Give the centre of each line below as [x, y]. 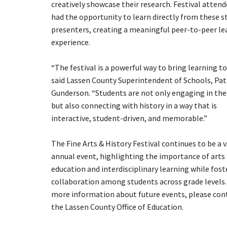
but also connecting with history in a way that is [134, 106]
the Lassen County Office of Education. [117, 207]
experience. [70, 42]
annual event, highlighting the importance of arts [138, 156]
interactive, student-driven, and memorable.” [129, 118]
